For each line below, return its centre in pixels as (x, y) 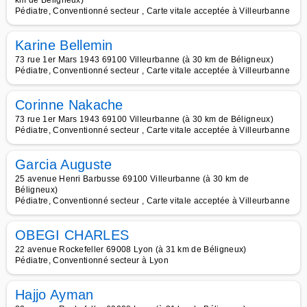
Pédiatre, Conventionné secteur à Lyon (92, 260)
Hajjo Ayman (54, 295)
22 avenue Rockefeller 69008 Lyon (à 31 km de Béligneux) (131, 249)
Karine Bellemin (64, 45)
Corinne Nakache (69, 105)
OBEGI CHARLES (72, 235)
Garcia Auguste (64, 164)
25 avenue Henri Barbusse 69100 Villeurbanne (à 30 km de (132, 179)
